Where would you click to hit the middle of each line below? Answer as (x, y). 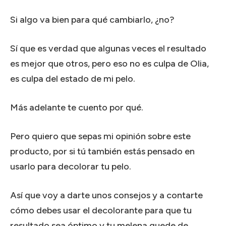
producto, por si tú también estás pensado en (102, 151)
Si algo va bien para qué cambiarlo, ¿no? (92, 19)
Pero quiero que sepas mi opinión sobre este (100, 136)
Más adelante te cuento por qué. (77, 107)
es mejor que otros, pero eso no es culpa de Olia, (109, 63)
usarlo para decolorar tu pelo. (71, 166)
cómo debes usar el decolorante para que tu (101, 210)
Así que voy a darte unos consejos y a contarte (106, 195)
